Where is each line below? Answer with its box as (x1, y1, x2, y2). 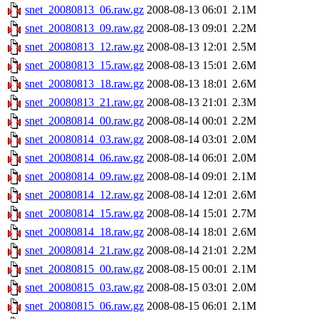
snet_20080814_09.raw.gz (25, 170, 144, 183)
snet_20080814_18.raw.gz (25, 226, 144, 239)
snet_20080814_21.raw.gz (25, 244, 144, 257)
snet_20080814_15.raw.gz (25, 207, 144, 220)
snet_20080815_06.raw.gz (25, 300, 144, 313)
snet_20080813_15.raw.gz (25, 59, 144, 72)
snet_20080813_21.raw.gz (25, 96, 144, 109)
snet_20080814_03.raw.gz (25, 133, 144, 146)
